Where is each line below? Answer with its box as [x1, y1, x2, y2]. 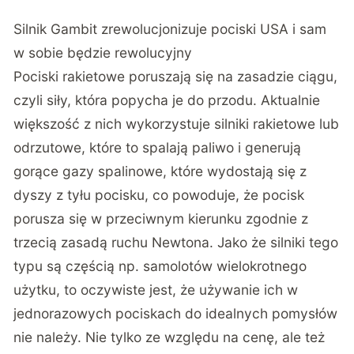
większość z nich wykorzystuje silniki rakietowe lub [13, 115, 340, 133]
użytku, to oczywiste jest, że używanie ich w [13, 281, 299, 299]
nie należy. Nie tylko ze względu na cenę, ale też [13, 329, 326, 346]
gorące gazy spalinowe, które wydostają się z [13, 163, 307, 180]
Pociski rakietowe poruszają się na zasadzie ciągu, [13, 68, 338, 85]
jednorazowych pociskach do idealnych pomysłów [13, 305, 338, 322]
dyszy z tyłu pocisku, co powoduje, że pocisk [13, 186, 305, 204]
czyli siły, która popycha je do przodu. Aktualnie [13, 92, 321, 109]
